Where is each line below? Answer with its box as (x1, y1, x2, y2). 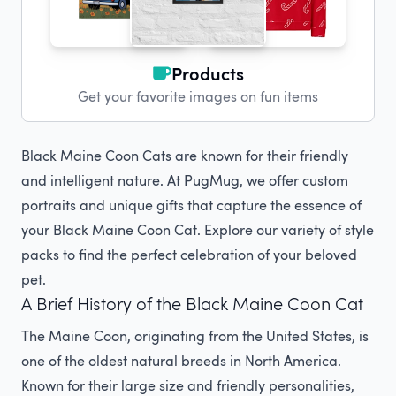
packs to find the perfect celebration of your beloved (21, 245, 357, 264)
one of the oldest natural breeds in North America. (21, 351, 341, 370)
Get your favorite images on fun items (78, 87, 318, 106)
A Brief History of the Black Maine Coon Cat (21, 292, 363, 316)
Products (171, 61, 245, 86)
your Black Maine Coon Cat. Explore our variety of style (21, 220, 374, 240)
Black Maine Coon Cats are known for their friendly (21, 146, 348, 165)
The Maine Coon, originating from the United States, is (21, 326, 369, 346)
